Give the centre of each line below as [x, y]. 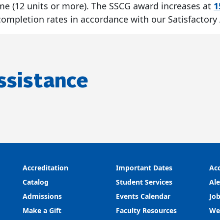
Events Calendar [143, 196]
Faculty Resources [146, 210]
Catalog [36, 182]
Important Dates [144, 168]
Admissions [43, 196]
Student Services [144, 182]
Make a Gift [42, 210]
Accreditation [45, 168]
